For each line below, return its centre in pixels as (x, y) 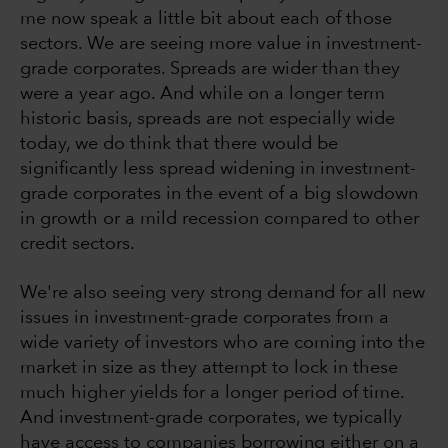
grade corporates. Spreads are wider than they (210, 69)
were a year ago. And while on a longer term (202, 94)
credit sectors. (77, 244)
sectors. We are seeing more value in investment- (221, 44)
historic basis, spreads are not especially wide (207, 119)
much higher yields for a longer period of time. (212, 393)
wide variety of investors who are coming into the (222, 343)
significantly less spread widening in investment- (218, 169)
